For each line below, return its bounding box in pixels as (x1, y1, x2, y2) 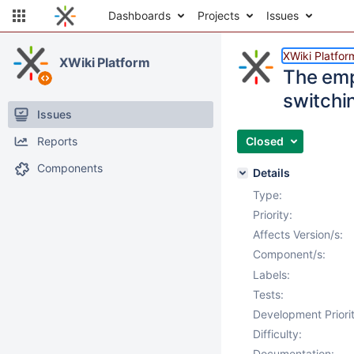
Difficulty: (253, 327, 302, 341)
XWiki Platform (59, 55, 150, 70)
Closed (246, 134, 284, 148)
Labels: (253, 268, 290, 281)
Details (253, 166, 290, 179)
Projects (198, 9, 239, 22)
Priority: (253, 208, 292, 221)
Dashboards (108, 9, 171, 22)
